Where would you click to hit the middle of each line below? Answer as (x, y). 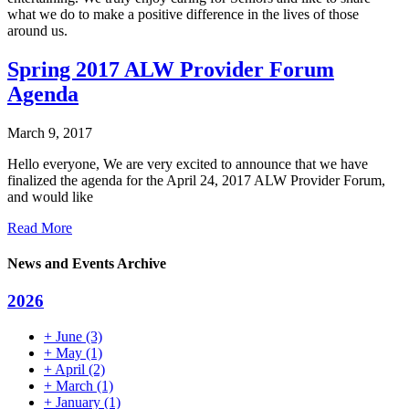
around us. (37, 31)
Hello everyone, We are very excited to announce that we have (188, 163)
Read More (40, 227)
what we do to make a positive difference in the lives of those (183, 15)
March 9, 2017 (50, 132)
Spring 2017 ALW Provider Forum (171, 69)
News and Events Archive (87, 264)
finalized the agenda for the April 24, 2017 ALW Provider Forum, (196, 180)
